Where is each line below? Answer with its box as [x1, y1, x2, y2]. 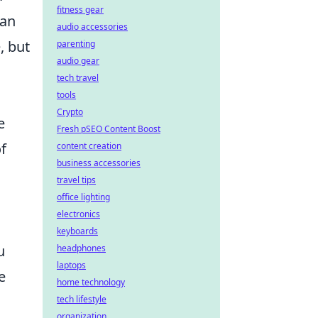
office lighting [57, 191, 110, 203]
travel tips [57, 174, 96, 186]
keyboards [57, 225, 98, 237]
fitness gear [57, 4, 104, 16]
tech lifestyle [57, 293, 106, 305]
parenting [57, 38, 95, 50]
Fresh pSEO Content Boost [57, 123, 160, 135]
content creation [57, 140, 121, 152]
